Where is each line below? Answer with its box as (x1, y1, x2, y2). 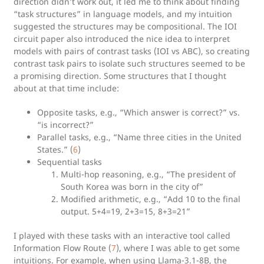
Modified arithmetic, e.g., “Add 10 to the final (61, 193, 240, 204)
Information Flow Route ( (14, 242, 111, 253)
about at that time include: (14, 82, 119, 94)
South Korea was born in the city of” (61, 181, 203, 192)
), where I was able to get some (116, 242, 240, 253)
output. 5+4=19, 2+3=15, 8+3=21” (61, 206, 190, 217)
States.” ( (37, 144, 73, 155)
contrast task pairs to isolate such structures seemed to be (14, 58, 245, 69)
